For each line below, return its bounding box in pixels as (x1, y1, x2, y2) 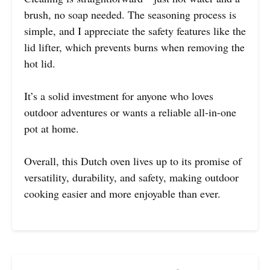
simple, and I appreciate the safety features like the (24, 24, 246, 39)
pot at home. (24, 121, 79, 136)
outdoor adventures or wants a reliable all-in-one (24, 105, 236, 120)
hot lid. (24, 56, 55, 71)
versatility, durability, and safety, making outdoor (24, 170, 239, 185)
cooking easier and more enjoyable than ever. (24, 186, 221, 201)
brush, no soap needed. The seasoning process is (24, 7, 236, 22)
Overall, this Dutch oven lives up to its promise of (24, 154, 242, 169)
